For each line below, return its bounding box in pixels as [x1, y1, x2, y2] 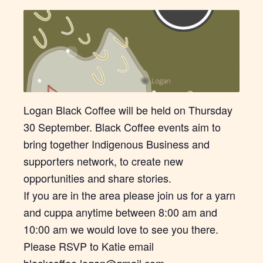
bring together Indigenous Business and [23, 136, 210, 152]
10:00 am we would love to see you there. [23, 221, 218, 237]
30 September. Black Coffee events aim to [23, 119, 221, 135]
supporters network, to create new [23, 153, 183, 169]
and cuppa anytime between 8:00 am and [23, 204, 217, 220]
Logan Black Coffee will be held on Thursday [23, 102, 232, 118]
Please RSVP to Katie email [23, 238, 154, 254]
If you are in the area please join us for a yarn [23, 187, 235, 203]
